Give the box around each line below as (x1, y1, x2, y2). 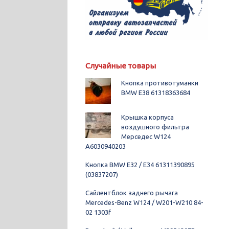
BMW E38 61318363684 (121, 89, 190, 97)
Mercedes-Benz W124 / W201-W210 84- (85, 199, 203, 207)
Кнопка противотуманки (121, 79, 198, 87)
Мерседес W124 (121, 133, 171, 141)
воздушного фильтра (121, 123, 189, 131)
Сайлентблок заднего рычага (85, 189, 178, 197)
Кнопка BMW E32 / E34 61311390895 (85, 161, 195, 169)
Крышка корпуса (121, 113, 174, 121)
